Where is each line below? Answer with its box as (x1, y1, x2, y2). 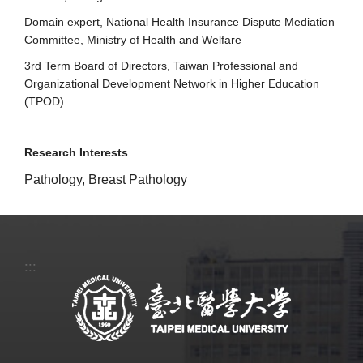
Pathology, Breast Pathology (24, 172, 187, 186)
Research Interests (24, 145, 128, 159)
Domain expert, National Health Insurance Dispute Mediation (24, 15, 335, 28)
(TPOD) (24, 94, 64, 108)
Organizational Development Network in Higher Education (24, 76, 319, 90)
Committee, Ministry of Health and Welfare (24, 32, 241, 46)
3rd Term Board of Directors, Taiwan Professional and (24, 58, 298, 72)
